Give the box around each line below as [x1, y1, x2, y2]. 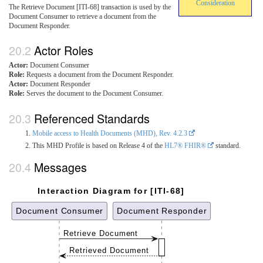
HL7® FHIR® [164, 141, 206, 150]
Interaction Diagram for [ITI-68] [38, 186, 184, 196]
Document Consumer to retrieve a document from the [9, 12, 156, 21]
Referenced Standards [34, 109, 150, 127]
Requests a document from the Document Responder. [25, 70, 174, 79]
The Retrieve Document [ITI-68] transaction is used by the [9, 2, 171, 11]
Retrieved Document [69, 245, 149, 255]
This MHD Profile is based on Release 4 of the [32, 141, 164, 150]
